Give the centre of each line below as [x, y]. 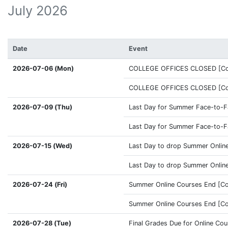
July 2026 [38, 10]
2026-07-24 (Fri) [40, 185]
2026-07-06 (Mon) [43, 69]
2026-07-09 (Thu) [42, 107]
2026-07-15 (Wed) [42, 146]
